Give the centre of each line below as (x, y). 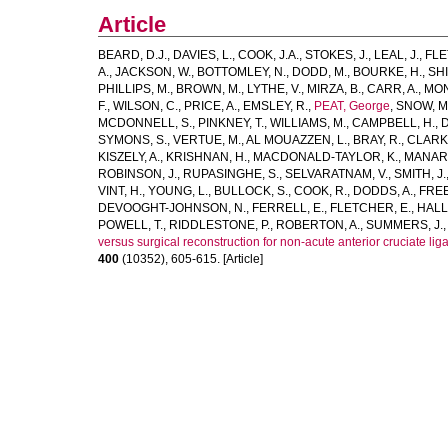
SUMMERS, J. (404, 225)
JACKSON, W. (153, 72)
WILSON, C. (145, 106)
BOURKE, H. (387, 72)
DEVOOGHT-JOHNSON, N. (172, 208)
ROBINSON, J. (137, 174)
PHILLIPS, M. (134, 89)
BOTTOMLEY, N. (241, 72)
